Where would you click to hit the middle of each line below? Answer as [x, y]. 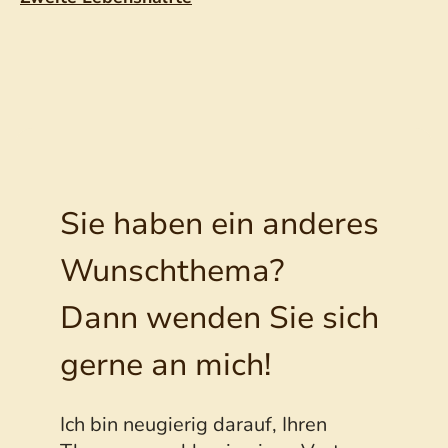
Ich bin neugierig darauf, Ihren [193, 424]
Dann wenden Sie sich [219, 318]
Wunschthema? [172, 271]
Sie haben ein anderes [219, 224]
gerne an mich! [165, 365]
